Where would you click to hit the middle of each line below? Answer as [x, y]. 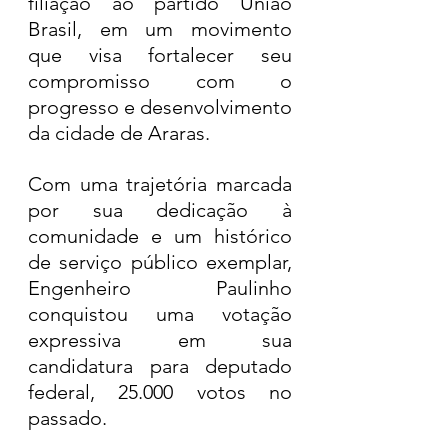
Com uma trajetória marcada [160, 184]
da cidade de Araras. [119, 133]
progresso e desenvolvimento [160, 107]
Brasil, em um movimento [160, 29]
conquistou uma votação [160, 314]
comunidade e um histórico [160, 236]
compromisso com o [160, 81]
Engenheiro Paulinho [160, 288]
